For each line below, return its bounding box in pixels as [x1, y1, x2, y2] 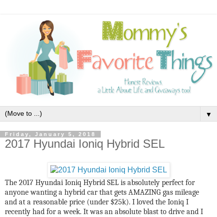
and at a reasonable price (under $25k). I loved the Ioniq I [5, 197, 188, 206]
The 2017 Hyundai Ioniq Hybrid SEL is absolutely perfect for [5, 178, 195, 187]
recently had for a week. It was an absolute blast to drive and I [5, 207, 203, 216]
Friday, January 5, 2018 [5, 131, 96, 138]
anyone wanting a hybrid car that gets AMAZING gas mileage [5, 187, 199, 197]
